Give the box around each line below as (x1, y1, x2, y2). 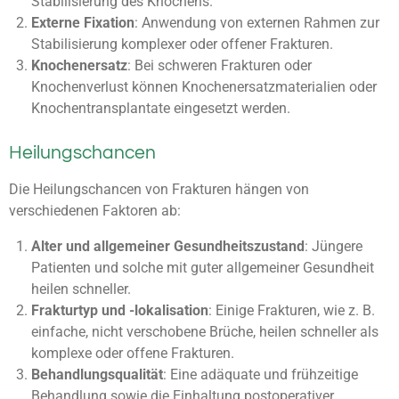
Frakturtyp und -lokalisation (30, 302, 208, 320)
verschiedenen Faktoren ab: (9, 202, 181, 220)
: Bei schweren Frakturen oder (126, 57, 312, 75)
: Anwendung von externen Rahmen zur (134, 14, 379, 32)
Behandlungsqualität (30, 366, 163, 384)
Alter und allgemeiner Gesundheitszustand (30, 238, 305, 256)
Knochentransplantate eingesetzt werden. (30, 100, 290, 118)
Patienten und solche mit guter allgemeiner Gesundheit (30, 259, 374, 277)
